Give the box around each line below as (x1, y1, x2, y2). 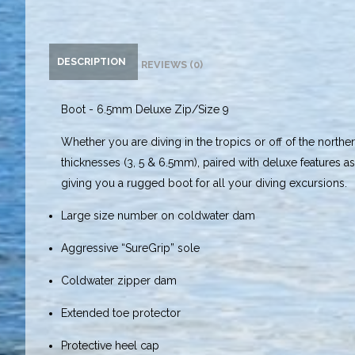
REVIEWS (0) (141, 59, 203, 71)
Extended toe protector (61, 307, 181, 320)
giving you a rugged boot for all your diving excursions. (61, 177, 347, 190)
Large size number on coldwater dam (61, 209, 255, 223)
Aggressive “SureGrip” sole (61, 242, 203, 255)
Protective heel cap (61, 339, 159, 353)
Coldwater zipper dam (61, 274, 177, 288)
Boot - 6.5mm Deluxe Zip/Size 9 (61, 103, 229, 116)
